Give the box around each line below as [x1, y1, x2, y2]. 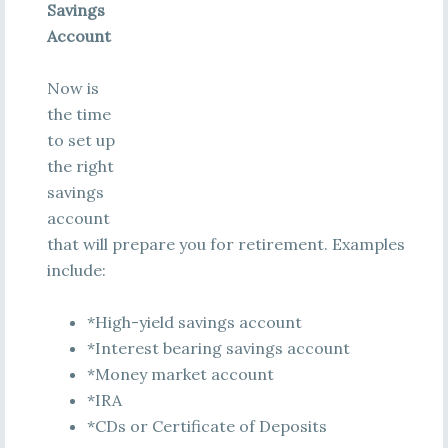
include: [46, 260, 106, 280]
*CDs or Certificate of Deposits [86, 416, 327, 436]
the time [46, 104, 111, 124]
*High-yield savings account [86, 312, 302, 332]
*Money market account [86, 364, 274, 384]
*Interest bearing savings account [86, 338, 350, 358]
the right [46, 156, 114, 176]
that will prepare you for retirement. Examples [46, 234, 405, 254]
